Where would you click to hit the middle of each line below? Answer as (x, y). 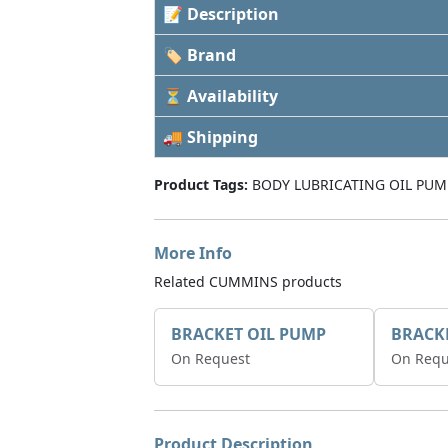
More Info (193, 253)
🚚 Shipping (210, 137)
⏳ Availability (220, 96)
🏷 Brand (199, 55)
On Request (210, 358)
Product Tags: (201, 184)
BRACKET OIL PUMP (248, 334)
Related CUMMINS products (248, 281)
